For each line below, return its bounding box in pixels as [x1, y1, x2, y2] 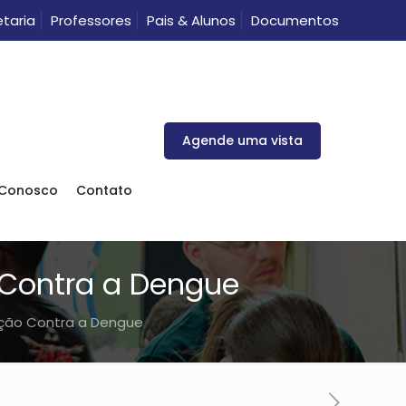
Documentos [251, 11, 339, 30]
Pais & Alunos [147, 11, 236, 30]
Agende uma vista [182, 130, 303, 150]
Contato [76, 181, 132, 199]
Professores [51, 11, 131, 30]
